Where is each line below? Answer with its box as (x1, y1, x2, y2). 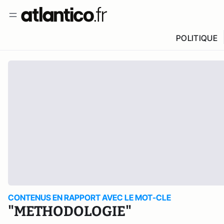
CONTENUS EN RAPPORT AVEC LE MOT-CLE (8, 192, 171, 202)
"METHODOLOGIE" (8, 203, 131, 219)
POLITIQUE (175, 33, 217, 43)
